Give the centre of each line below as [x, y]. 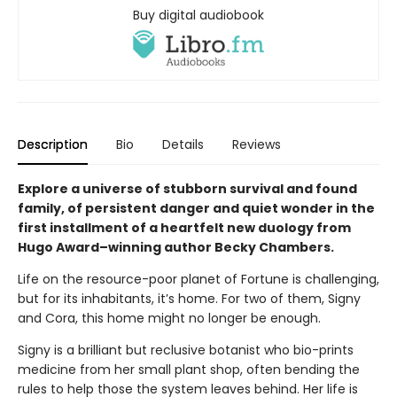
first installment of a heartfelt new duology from [184, 228]
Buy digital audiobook [198, 15]
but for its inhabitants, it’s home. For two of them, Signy [189, 299]
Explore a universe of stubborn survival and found [187, 189]
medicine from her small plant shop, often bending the [189, 370]
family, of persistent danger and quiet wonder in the [196, 209]
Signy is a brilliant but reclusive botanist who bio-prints [186, 350]
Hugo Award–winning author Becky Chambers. [176, 248]
